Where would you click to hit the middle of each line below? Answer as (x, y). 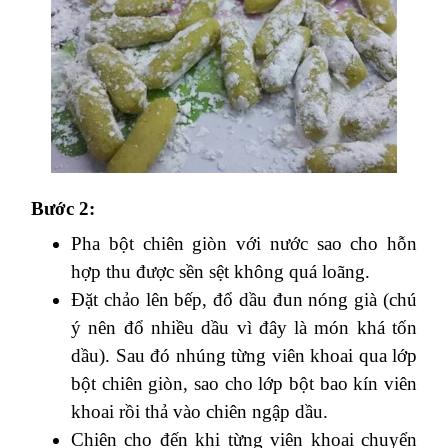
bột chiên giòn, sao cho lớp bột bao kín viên (244, 383)
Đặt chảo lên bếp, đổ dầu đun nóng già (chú (244, 299)
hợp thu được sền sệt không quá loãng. (220, 271)
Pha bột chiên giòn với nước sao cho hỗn (244, 243)
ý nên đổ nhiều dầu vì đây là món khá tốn (244, 327)
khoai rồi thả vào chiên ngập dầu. (199, 411)
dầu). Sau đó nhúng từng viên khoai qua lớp (244, 355)
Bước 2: (63, 208)
